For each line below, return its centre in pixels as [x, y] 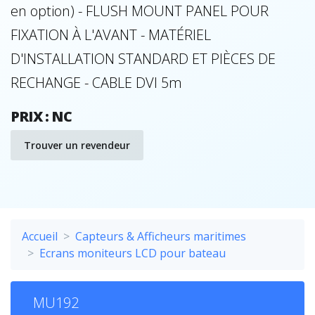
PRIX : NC [41, 116]
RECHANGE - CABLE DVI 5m [96, 82]
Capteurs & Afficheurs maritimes [161, 236]
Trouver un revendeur [77, 145]
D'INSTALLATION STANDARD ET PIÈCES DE [143, 58]
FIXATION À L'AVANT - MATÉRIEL [111, 34]
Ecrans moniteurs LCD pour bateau [133, 253]
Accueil [40, 236]
